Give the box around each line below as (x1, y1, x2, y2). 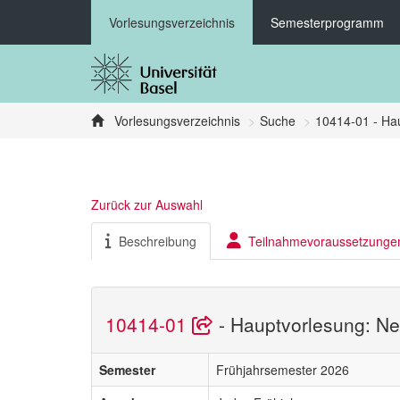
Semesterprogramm (271, 13, 384, 31)
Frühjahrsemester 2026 (216, 360, 349, 379)
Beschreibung (119, 231, 196, 250)
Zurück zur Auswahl (91, 195, 203, 213)
